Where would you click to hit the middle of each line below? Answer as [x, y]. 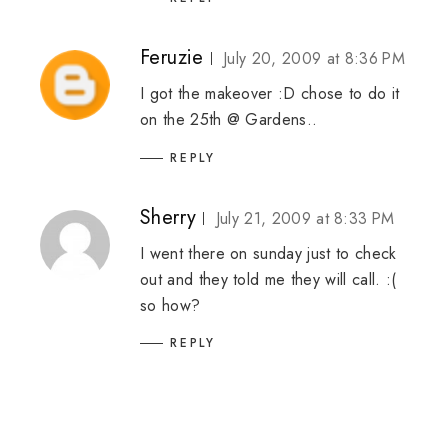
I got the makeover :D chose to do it [270, 93]
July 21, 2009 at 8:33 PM [305, 218]
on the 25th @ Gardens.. [229, 119]
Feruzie [172, 57]
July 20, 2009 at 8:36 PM [314, 58]
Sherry [168, 217]
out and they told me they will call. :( [268, 279]
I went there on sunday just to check [268, 253]
